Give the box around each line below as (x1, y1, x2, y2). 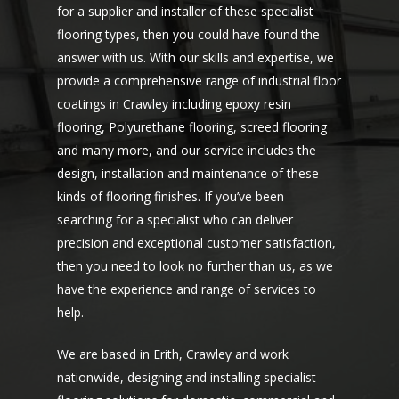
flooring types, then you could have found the (57, 26, 321, 43)
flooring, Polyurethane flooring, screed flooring (57, 118, 328, 135)
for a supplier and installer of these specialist (57, 3, 314, 20)
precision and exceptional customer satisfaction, (57, 234, 337, 251)
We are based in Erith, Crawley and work (57, 346, 289, 362)
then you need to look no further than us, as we (57, 257, 334, 274)
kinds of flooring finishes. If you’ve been (57, 188, 285, 205)
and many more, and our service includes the (57, 142, 317, 159)
